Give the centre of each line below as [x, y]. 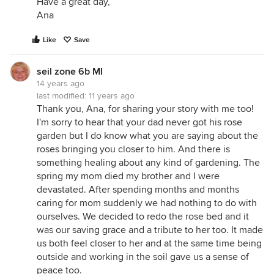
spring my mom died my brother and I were [128, 176]
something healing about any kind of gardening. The [148, 163]
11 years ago [112, 96]
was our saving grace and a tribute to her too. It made [150, 230]
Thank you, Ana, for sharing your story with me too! [145, 109]
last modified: [63, 96]
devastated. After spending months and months [138, 190]
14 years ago [61, 83]
